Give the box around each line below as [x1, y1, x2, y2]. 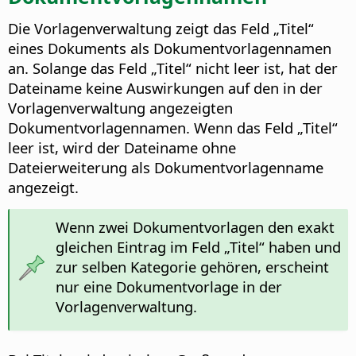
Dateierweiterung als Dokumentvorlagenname [8, 157, 323, 177]
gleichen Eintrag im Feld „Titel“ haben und [55, 236, 341, 257]
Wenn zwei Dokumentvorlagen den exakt [55, 216, 335, 237]
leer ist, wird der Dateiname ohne [8, 137, 236, 157]
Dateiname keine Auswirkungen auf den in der [8, 77, 323, 98]
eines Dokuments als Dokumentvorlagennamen [8, 37, 331, 58]
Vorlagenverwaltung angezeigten [8, 97, 233, 118]
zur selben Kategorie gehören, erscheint [55, 256, 329, 277]
